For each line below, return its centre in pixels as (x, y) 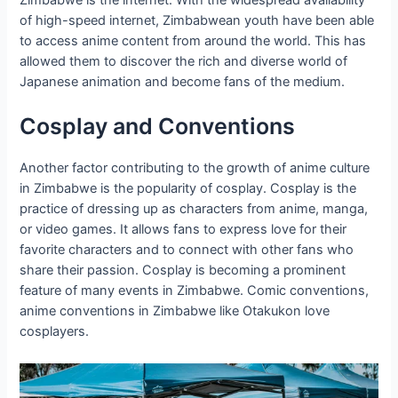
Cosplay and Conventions (158, 127)
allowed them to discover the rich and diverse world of (184, 61)
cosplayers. (55, 332)
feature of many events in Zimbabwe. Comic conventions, (195, 291)
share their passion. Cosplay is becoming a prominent (183, 271)
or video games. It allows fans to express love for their (183, 230)
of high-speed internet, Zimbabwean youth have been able (197, 20)
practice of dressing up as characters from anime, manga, (194, 209)
